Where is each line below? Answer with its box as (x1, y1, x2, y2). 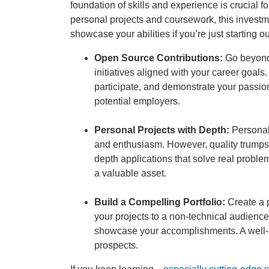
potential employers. (94, 95, 180, 106)
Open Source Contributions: (94, 52, 223, 63)
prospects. (94, 240, 138, 250)
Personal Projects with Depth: (94, 124, 229, 135)
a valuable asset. (94, 168, 166, 178)
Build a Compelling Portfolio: (94, 196, 225, 207)
